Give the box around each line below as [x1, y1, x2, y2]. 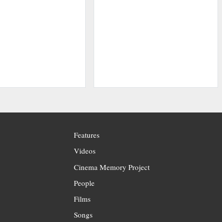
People [74, 177, 95, 188]
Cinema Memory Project [74, 162, 150, 172]
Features [74, 130, 100, 140]
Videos [74, 146, 96, 156]
